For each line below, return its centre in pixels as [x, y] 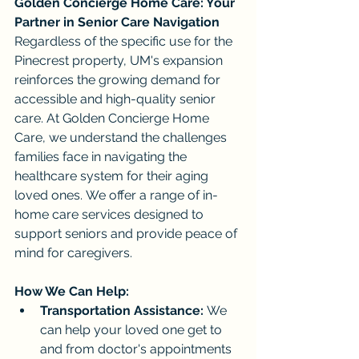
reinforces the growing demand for [119, 79]
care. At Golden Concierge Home [113, 118]
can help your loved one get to [133, 329]
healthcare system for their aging [113, 175]
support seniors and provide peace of [127, 233]
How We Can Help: [72, 291]
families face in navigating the [102, 156]
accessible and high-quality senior [117, 99]
